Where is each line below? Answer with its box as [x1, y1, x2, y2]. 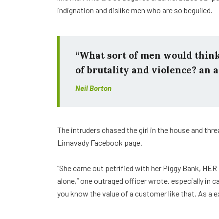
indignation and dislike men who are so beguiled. [57, 5, 213, 15]
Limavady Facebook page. [57, 138, 142, 148]
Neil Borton [75, 84, 111, 93]
